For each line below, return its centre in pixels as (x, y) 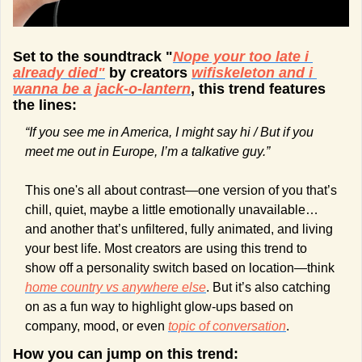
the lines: (45, 105)
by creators (148, 73)
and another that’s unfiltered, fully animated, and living (179, 229)
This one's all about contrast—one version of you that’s (181, 190)
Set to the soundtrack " (93, 57)
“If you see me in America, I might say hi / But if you (169, 132)
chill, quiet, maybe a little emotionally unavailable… (172, 210)
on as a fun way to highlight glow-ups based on (159, 307)
